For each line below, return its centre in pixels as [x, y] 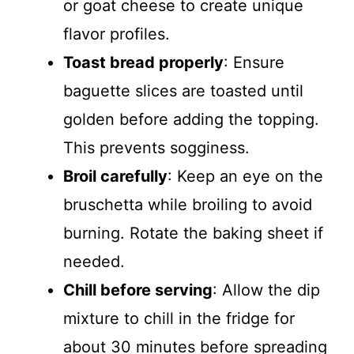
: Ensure [254, 62]
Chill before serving [138, 290]
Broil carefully [115, 176]
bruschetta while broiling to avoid [188, 205]
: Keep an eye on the [245, 176]
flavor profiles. [117, 34]
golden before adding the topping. [191, 119]
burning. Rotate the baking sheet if [193, 233]
